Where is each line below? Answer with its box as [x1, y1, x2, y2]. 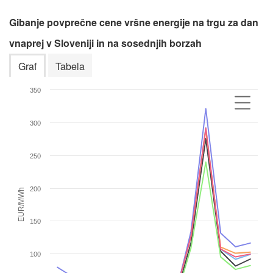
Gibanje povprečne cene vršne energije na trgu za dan [9, 15, 258, 29]
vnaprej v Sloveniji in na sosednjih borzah [9, 36, 202, 50]
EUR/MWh [17, 187, 26, 222]
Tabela [55, 58, 85, 73]
